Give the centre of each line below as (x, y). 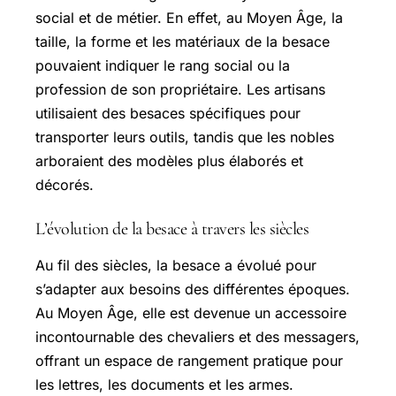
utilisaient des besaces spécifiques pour (168, 114)
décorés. (65, 185)
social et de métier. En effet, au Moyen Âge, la (189, 18)
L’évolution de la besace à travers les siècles (172, 229)
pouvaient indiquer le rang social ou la (163, 66)
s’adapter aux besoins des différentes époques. (193, 289)
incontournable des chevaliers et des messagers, (198, 337)
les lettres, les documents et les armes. (164, 385)
